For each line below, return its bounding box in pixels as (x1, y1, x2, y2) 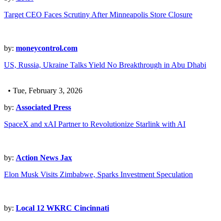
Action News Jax (16, 153, 72, 162)
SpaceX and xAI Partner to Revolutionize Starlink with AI (4, 120, 185, 129)
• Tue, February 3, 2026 (4, 86, 82, 95)
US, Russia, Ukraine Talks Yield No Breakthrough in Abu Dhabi (4, 61, 206, 70)
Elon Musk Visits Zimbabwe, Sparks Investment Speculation (4, 170, 193, 179)
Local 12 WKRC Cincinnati (16, 204, 109, 213)
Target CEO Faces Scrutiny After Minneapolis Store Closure (4, 10, 192, 19)
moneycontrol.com (16, 44, 77, 53)
